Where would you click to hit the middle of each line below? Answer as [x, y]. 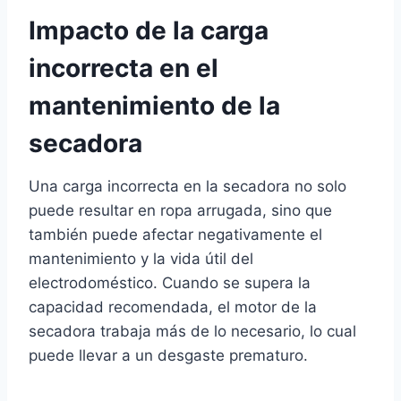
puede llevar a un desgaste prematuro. [168, 356]
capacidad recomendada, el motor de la [173, 307]
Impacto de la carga [149, 31]
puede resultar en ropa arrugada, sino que [180, 211]
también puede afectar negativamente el [175, 235]
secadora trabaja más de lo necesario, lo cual [192, 332]
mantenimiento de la [154, 106]
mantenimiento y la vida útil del [141, 259]
